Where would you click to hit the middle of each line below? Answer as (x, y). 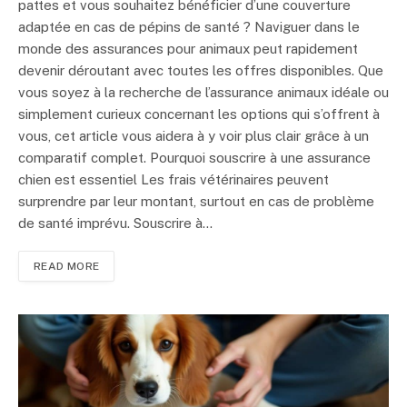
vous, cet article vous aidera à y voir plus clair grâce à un (194, 136)
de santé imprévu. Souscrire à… (115, 223)
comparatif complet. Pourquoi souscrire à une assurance (194, 158)
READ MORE (67, 267)
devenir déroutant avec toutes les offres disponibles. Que (201, 71)
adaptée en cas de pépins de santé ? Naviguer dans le (189, 27)
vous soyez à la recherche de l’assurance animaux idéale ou (203, 93)
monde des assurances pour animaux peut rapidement (188, 49)
